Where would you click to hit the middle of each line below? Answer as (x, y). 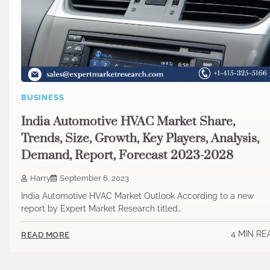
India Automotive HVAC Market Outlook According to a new (137, 196)
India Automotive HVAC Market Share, (128, 121)
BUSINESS (43, 97)
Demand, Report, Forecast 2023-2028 (127, 155)
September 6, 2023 (94, 178)
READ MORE (46, 234)
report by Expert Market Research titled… (101, 209)
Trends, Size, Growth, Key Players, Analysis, (140, 138)
